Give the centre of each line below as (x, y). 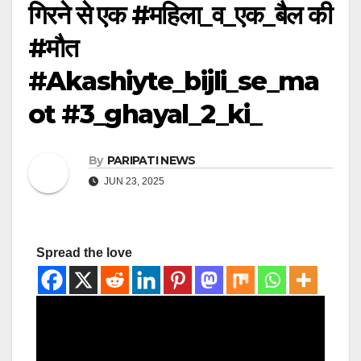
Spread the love (84, 252)
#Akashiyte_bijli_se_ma (174, 81)
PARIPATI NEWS (151, 160)
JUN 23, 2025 (133, 181)
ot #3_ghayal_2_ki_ (145, 114)
